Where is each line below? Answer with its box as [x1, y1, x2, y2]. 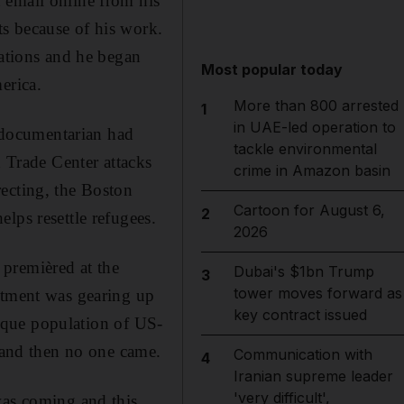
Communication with [233, 345, 372, 363]
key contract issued [233, 306, 367, 324]
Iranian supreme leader [233, 367, 393, 385]
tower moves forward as [233, 284, 402, 302]
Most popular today [201, 60, 344, 78]
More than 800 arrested [233, 96, 399, 115]
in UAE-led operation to [233, 118, 396, 136]
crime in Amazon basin [233, 161, 390, 179]
